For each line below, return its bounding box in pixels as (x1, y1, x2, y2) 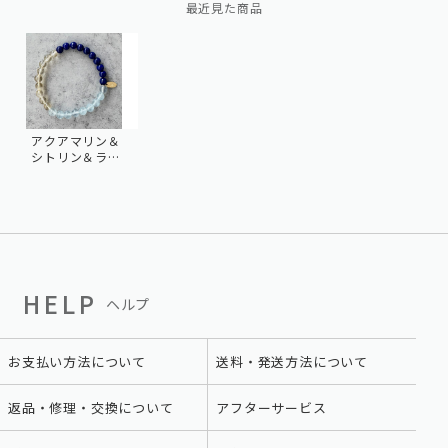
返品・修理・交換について (8, 398, 174, 418)
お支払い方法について (8, 352, 146, 372)
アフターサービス (216, 398, 327, 418)
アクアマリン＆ (31, 132, 121, 150)
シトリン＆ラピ (31, 148, 121, 166)
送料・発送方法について (216, 352, 369, 372)
